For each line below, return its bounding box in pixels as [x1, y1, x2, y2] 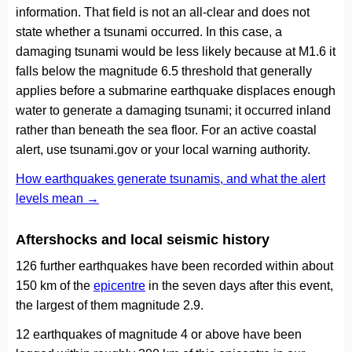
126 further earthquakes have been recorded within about [16, 259, 333, 273]
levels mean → [16, 192, 99, 205]
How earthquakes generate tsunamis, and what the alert [16, 172, 325, 185]
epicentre [93, 279, 145, 292]
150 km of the [16, 279, 93, 292]
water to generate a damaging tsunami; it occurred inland [16, 104, 331, 117]
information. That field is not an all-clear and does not [16, 5, 310, 19]
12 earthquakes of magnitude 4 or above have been [16, 328, 302, 341]
